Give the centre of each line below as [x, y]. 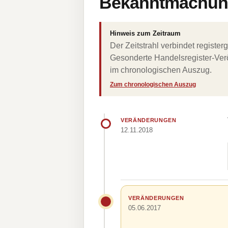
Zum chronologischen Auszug [153, 84]
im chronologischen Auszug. [161, 70]
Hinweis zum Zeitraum [145, 33]
